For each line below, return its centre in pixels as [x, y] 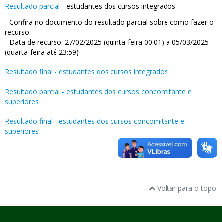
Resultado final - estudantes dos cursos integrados [86, 72]
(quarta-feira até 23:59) [42, 52]
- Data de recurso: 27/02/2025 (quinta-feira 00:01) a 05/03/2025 [107, 42]
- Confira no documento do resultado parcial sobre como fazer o [109, 22]
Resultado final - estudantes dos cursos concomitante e [95, 121]
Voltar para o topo [186, 188]
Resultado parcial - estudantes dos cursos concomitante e [98, 91]
